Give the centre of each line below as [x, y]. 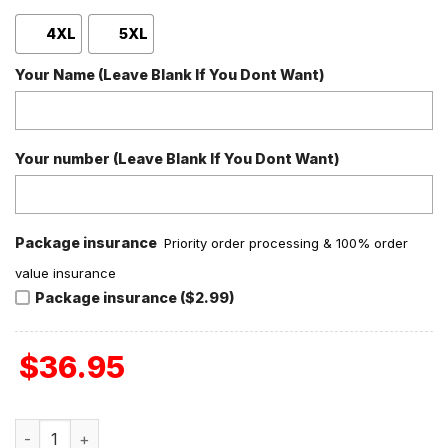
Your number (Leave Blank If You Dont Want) [177, 158]
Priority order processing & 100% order [286, 242]
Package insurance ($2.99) [135, 297]
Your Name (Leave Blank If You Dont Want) [170, 74]
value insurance [65, 272]
